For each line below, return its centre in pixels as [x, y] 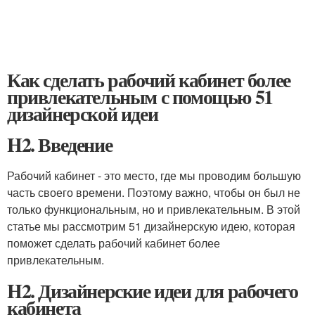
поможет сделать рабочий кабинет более [114, 243]
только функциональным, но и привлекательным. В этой [154, 209]
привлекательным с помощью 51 [140, 97]
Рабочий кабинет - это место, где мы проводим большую [154, 175]
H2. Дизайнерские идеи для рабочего [153, 291]
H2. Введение [60, 144]
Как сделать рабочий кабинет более [149, 80]
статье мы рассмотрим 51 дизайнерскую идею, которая [151, 226]
